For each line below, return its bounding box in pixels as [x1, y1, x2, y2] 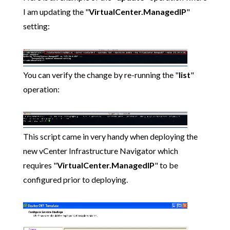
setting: [23, 21, 50, 31]
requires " [23, 160, 57, 170]
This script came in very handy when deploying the [23, 131, 198, 141]
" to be [154, 160, 178, 170]
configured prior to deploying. [23, 175, 128, 184]
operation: [23, 84, 60, 94]
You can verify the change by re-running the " [23, 70, 179, 80]
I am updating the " [23, 7, 89, 16]
